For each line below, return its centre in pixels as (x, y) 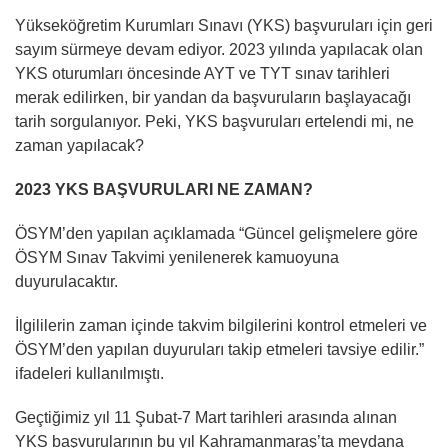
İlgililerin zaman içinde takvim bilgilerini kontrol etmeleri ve (221, 325)
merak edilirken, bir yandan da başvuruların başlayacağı (213, 97)
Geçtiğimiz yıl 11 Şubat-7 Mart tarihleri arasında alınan (206, 417)
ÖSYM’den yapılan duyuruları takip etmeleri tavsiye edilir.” (219, 349)
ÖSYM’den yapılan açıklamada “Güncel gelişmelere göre (216, 233)
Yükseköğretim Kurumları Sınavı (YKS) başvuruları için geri (224, 25)
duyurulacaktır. (66, 281)
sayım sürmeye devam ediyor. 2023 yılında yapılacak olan (219, 49)
